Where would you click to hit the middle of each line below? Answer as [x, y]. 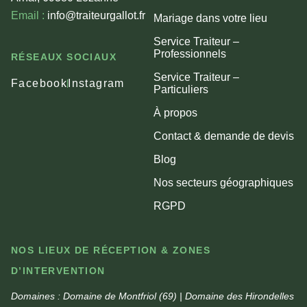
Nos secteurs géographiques [223, 182]
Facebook [39, 83]
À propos [175, 112]
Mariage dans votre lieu [210, 18]
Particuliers [181, 89]
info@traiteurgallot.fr [95, 15]
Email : [28, 15]
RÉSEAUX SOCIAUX [64, 57]
